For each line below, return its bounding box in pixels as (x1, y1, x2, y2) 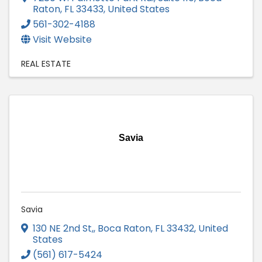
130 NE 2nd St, (33, 221, 94, 235)
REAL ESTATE (21, 57, 71, 70)
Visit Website (33, 32, 92, 46)
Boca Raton (98, 221, 151, 235)
